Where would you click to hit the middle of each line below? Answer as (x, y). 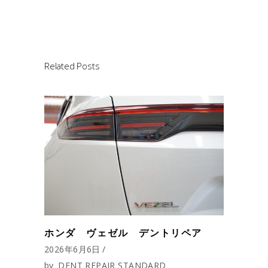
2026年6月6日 (72, 249)
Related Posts (72, 66)
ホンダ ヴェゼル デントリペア (123, 233)
